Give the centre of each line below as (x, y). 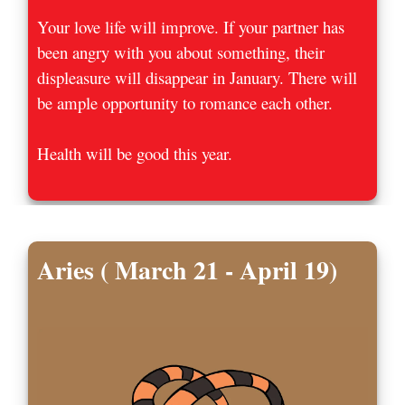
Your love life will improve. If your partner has (191, 26)
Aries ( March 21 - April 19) (188, 270)
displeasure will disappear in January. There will (198, 77)
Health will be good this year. (135, 153)
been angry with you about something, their (181, 52)
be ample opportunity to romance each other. (185, 102)
